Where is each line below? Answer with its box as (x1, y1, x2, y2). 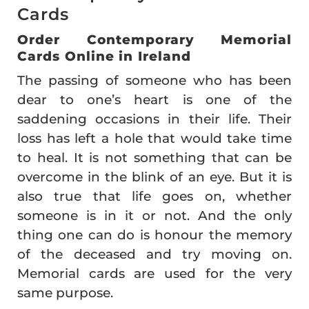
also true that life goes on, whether (17, 188, 292, 204)
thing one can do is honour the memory (17, 226, 292, 243)
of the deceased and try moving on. (17, 246, 292, 262)
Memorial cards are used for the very (17, 265, 292, 281)
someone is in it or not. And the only (17, 207, 292, 223)
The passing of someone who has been (17, 72, 292, 88)
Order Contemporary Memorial (17, 31, 292, 48)
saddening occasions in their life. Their (17, 110, 292, 127)
